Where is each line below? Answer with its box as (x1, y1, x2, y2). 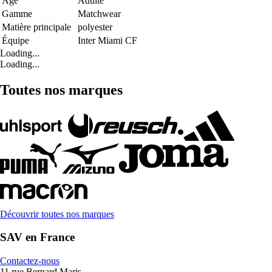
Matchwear (78, 8, 121, 19)
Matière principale (2, 21, 71, 32)
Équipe (2, 35, 29, 46)
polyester (78, 21, 112, 32)
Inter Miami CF (78, 35, 137, 46)
